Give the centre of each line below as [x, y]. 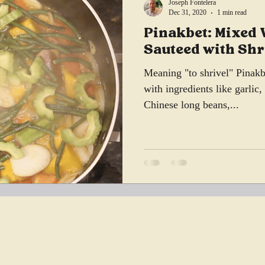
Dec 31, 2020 [188, 12]
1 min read [232, 12]
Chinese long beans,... [191, 105]
